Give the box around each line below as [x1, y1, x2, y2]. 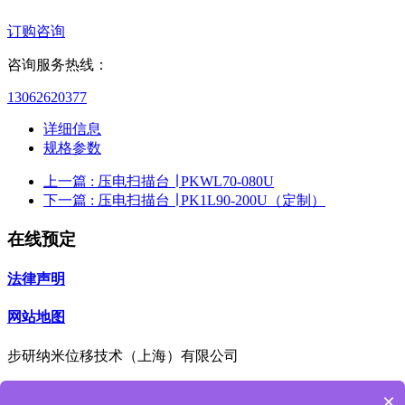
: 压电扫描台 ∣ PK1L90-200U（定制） [90, 193, 325, 209]
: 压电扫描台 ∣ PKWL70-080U [90, 174, 274, 190]
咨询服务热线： [7, 57, 108, 73]
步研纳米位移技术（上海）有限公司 [7, 347, 239, 363]
